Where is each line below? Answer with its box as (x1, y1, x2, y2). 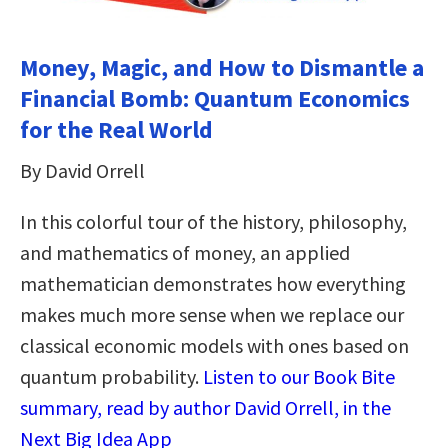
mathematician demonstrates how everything (20, 271, 406, 297)
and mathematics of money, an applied (20, 240, 350, 266)
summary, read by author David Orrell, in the (20, 395, 391, 421)
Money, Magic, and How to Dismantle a (20, 52, 424, 84)
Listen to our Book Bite (203, 364, 395, 390)
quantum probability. (20, 364, 203, 390)
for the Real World (20, 114, 213, 146)
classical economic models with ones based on (20, 333, 409, 359)
